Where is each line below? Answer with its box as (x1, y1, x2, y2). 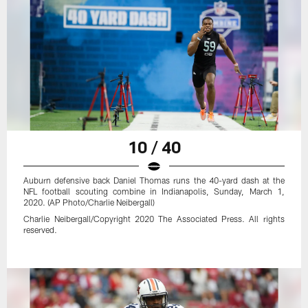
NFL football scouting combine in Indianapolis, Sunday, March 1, (23, 186, 285, 196)
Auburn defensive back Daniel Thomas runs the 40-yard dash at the (23, 175, 285, 185)
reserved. (23, 224, 58, 234)
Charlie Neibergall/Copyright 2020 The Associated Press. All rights (23, 213, 285, 223)
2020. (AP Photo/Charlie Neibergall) (23, 197, 155, 207)
